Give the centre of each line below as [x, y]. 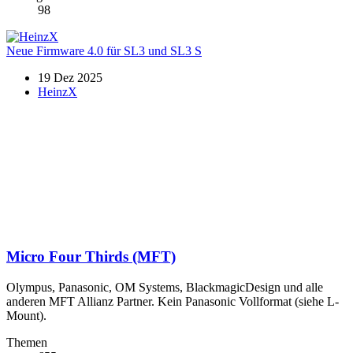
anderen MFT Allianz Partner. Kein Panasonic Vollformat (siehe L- [173, 301]
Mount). [26, 315]
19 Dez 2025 [70, 78]
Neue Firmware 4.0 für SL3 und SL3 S [104, 51]
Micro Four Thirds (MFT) [91, 257]
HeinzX [58, 92]
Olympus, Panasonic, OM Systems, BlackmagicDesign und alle [165, 287]
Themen [27, 342]
